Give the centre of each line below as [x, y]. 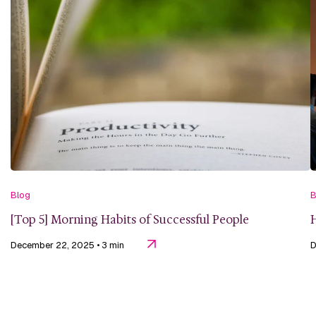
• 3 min [111, 245]
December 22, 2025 [54, 245]
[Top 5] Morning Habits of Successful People [130, 219]
